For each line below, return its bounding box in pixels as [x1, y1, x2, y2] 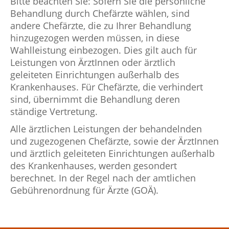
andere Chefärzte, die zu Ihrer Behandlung [10, 19, 191, 32]
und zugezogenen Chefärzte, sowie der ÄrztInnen [10, 134, 219, 147]
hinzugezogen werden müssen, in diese [10, 31, 179, 44]
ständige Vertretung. [10, 105, 98, 118]
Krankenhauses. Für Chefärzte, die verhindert [10, 80, 203, 93]
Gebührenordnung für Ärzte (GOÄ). [10, 184, 158, 196]
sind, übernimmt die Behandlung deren [10, 93, 180, 105]
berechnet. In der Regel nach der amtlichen [10, 171, 196, 184]
